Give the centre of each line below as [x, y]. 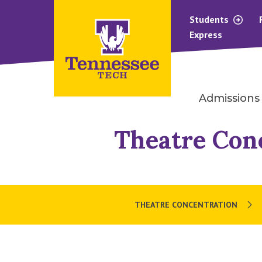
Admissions [229, 99]
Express [206, 35]
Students [210, 19]
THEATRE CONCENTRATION [186, 204]
